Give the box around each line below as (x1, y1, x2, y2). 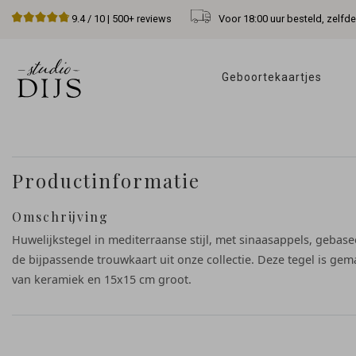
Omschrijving (12, 207, 109, 225)
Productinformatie (12, 167, 200, 193)
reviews (134, 13, 172, 25)
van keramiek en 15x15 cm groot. (12, 271, 192, 287)
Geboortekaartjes (222, 70, 326, 83)
